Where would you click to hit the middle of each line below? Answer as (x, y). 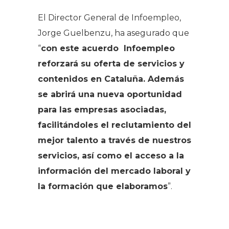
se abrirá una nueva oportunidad (110, 94)
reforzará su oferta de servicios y (111, 63)
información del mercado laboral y (114, 171)
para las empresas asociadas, (102, 109)
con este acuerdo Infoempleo (108, 48)
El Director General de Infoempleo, (109, 17)
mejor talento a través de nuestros (114, 140)
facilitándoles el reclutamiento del (114, 125)
